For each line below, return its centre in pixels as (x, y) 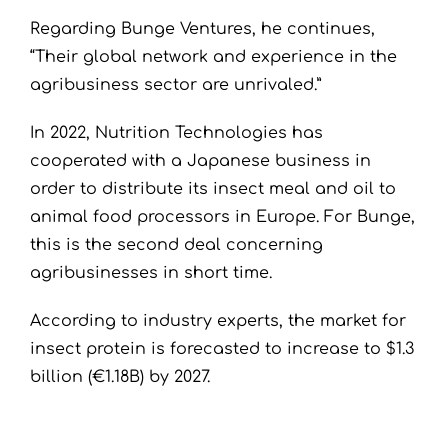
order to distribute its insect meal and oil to (213, 189)
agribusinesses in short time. (151, 273)
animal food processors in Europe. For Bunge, (222, 217)
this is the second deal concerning (176, 245)
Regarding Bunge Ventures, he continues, (202, 29)
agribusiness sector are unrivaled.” (175, 85)
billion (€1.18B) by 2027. (120, 377)
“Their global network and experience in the (213, 57)
